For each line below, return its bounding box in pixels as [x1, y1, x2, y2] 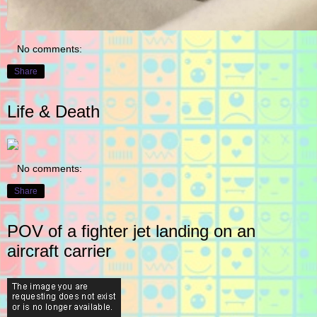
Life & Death [7, 102, 100, 122]
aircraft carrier [7, 241, 111, 260]
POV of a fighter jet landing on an [7, 221, 255, 241]
